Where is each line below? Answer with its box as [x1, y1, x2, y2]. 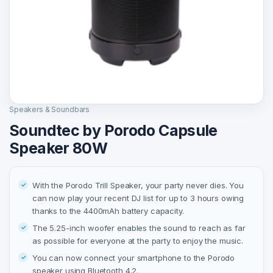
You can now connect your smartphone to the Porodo [32, 253, 235, 263]
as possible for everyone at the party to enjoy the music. [32, 236, 244, 246]
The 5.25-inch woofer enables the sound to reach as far [32, 223, 246, 233]
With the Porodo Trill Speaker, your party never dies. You [32, 180, 244, 191]
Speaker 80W [9, 139, 108, 158]
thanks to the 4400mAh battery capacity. [32, 206, 184, 216]
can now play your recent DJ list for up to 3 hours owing [32, 193, 244, 204]
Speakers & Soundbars [9, 105, 90, 115]
